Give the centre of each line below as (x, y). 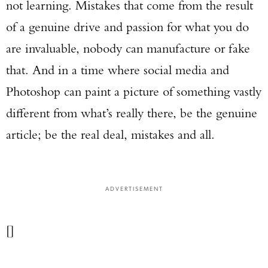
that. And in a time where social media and (118, 70)
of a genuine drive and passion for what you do (127, 27)
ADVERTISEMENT (134, 188)
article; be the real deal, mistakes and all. (110, 134)
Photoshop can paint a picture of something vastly (134, 91)
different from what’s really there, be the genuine (132, 113)
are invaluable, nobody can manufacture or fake (128, 48)
